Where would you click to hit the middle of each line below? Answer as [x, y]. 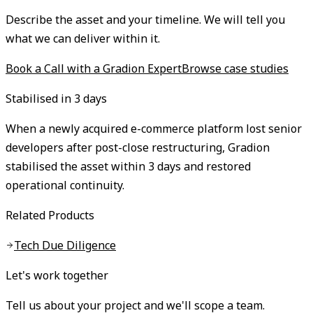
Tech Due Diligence [65, 246]
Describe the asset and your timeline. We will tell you [145, 20]
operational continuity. [65, 185]
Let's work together [57, 276]
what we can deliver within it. [83, 39]
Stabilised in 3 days [56, 99]
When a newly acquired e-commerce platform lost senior [154, 129]
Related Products [50, 216]
